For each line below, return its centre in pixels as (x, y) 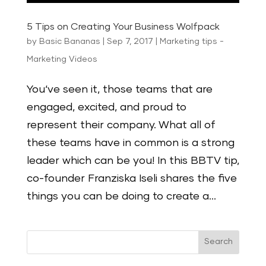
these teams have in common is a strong (130, 143)
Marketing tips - (191, 41)
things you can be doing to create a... (121, 196)
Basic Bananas (69, 41)
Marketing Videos (62, 59)
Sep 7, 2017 (130, 41)
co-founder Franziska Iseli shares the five (132, 178)
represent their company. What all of (121, 125)
